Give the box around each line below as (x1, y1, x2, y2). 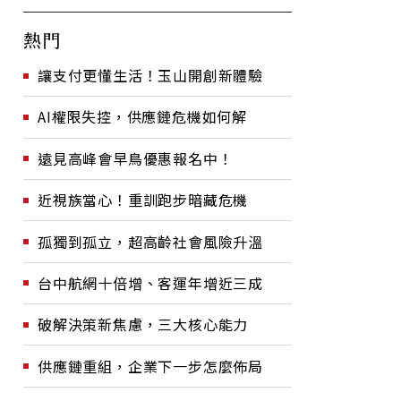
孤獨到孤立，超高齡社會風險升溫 (38, 230, 263, 252)
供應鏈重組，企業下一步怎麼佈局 (38, 354, 263, 377)
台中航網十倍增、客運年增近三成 (38, 271, 263, 294)
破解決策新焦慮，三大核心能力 (38, 313, 249, 336)
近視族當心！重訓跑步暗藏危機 (38, 189, 249, 211)
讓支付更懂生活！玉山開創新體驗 (38, 64, 263, 86)
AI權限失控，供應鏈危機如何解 (38, 106, 247, 128)
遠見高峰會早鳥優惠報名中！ (38, 147, 234, 169)
